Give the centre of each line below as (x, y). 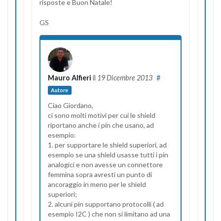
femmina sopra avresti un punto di (100, 174)
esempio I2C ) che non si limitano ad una (109, 214)
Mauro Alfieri (70, 77)
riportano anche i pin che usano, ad (101, 125)
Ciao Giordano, (71, 105)
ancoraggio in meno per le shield (97, 184)
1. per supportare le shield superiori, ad (107, 145)
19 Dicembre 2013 (125, 77)
